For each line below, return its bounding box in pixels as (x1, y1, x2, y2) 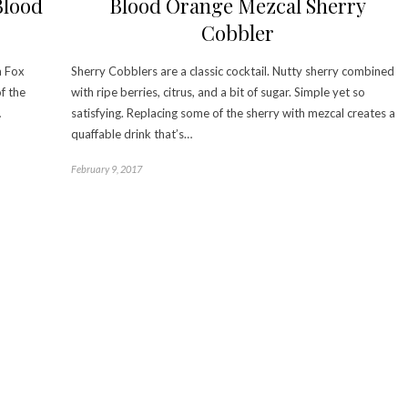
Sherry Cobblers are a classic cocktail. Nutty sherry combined (71, 63, 394, 78)
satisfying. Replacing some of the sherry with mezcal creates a (71, 105, 395, 120)
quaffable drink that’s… (71, 126, 192, 141)
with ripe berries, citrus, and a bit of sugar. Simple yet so (71, 84, 365, 99)
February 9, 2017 (71, 162, 142, 175)
